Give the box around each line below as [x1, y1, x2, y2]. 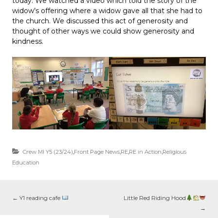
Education [12, 159, 39, 166]
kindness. [12, 37, 43, 46]
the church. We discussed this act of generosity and [12, 17, 188, 25]
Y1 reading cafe [18, 194, 62, 202]
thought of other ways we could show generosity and [12, 27, 194, 36]
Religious [163, 148, 186, 156]
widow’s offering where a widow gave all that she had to [12, 6, 202, 15]
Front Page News [74, 148, 120, 156]
